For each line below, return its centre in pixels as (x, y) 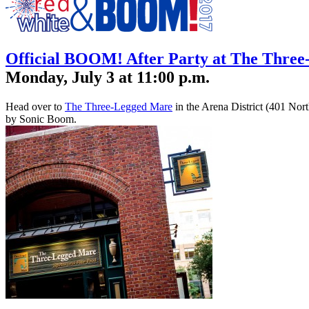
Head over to (35, 107)
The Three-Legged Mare (119, 107)
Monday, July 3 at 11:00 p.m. (110, 78)
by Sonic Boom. (41, 119)
